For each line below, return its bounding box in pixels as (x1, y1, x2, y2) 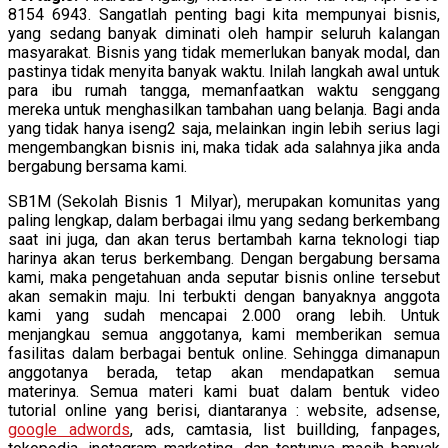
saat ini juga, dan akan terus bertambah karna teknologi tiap (8, 229, 440, 249)
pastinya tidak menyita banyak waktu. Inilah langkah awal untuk (8, 61, 440, 81)
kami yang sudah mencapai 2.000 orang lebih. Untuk (8, 305, 440, 325)
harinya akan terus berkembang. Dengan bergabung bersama (8, 248, 440, 268)
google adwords (8, 419, 130, 439)
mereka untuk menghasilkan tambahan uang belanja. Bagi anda (8, 99, 440, 119)
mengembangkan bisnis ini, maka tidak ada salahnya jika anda (8, 137, 440, 157)
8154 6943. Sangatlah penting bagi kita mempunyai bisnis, (8, 4, 440, 24)
